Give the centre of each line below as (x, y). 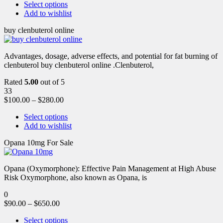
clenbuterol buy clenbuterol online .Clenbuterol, (79, 65)
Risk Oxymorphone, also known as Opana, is (75, 177)
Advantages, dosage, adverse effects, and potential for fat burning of (111, 56)
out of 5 (52, 82)
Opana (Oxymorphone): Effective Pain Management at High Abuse (110, 168)
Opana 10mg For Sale (39, 142)
